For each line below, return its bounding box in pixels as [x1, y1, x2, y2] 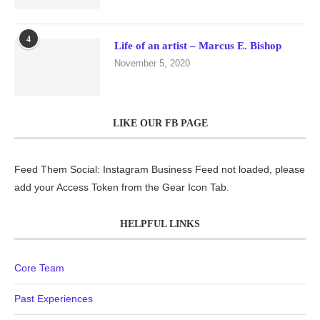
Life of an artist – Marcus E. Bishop [114, 40, 281, 51]
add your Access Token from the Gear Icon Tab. [14, 181, 229, 193]
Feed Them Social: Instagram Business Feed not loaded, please [14, 164, 305, 175]
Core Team [14, 262, 64, 274]
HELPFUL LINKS [120, 219, 200, 229]
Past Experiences [14, 293, 93, 304]
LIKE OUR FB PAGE [112, 118, 208, 129]
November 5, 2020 [114, 58, 190, 69]
